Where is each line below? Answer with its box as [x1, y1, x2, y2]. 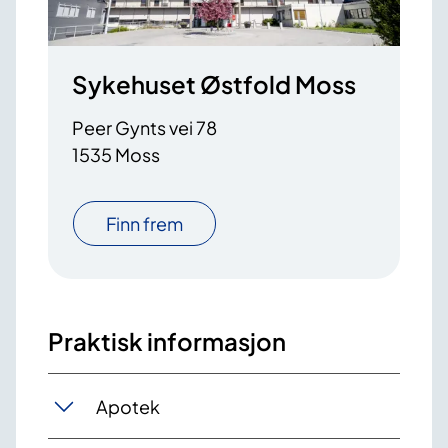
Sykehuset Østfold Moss [72, 69, 356, 100]
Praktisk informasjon [48, 326, 286, 357]
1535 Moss [72, 143, 160, 167]
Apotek [96, 394, 160, 418]
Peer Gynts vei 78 [72, 116, 217, 140]
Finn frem [106, 212, 183, 236]
